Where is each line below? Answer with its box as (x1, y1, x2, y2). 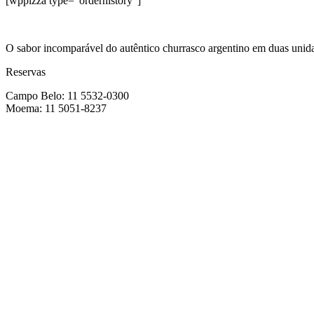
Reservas (6, 65, 46, 78)
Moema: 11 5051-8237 (6, 102, 107, 114)
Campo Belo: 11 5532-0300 (6, 89, 129, 102)
